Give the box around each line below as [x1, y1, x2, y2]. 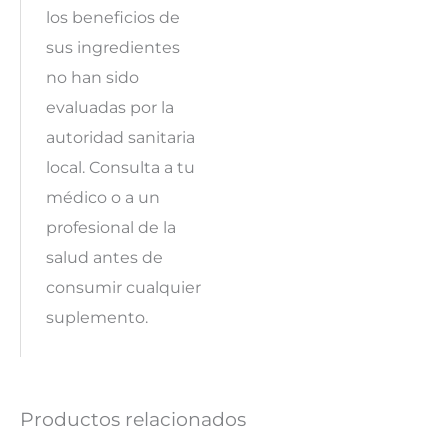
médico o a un [45, 187, 160, 208]
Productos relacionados [20, 406, 246, 431]
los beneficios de [45, 7, 180, 28]
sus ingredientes [45, 37, 180, 58]
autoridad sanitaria [45, 127, 195, 148]
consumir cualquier [45, 277, 201, 298]
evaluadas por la [45, 97, 174, 118]
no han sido [45, 67, 139, 88]
